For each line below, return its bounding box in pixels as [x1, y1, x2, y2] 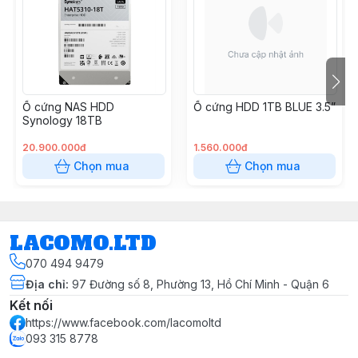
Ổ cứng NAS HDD [22, 100, 114, 113]
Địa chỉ [26, 277, 66, 291]
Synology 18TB [22, 113, 102, 127]
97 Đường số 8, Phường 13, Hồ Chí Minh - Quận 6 [72, 277, 329, 291]
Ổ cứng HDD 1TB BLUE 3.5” [193, 100, 336, 113]
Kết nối [10, 297, 53, 313]
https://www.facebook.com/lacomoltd [26, 316, 221, 329]
